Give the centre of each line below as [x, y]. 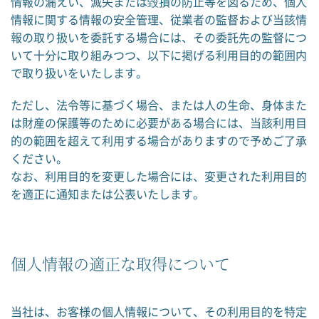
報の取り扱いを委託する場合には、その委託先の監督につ [159, 37]
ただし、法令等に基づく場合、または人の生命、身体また [159, 105]
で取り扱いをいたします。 [79, 73]
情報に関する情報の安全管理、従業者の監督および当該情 [159, 19]
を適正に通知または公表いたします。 [108, 194]
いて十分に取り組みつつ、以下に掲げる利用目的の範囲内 [159, 55]
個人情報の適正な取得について [120, 263]
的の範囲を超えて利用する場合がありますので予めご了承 [159, 140]
